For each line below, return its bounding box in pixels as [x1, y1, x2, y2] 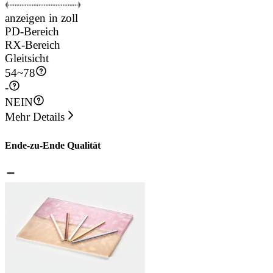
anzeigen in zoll [5, 12, 78, 25]
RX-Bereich [5, 38, 60, 52]
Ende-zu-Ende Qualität [5, 140, 101, 151]
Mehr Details [5, 110, 65, 124]
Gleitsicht [5, 52, 49, 65]
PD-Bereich [5, 25, 59, 38]
